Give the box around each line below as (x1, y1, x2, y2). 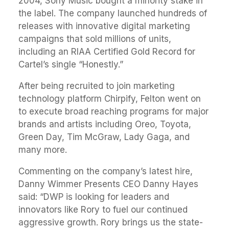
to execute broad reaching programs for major (18, 106, 209, 117)
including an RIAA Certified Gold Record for (18, 47, 195, 57)
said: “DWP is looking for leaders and (18, 192, 169, 202)
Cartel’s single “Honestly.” (18, 59, 123, 70)
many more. (18, 145, 67, 155)
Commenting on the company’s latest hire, (18, 166, 193, 176)
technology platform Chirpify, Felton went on (18, 94, 201, 104)
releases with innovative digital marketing (18, 21, 190, 31)
